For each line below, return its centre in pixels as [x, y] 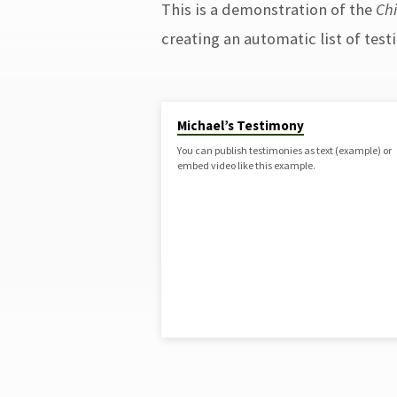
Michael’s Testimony [240, 126]
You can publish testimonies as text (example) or [284, 151]
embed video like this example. [246, 166]
